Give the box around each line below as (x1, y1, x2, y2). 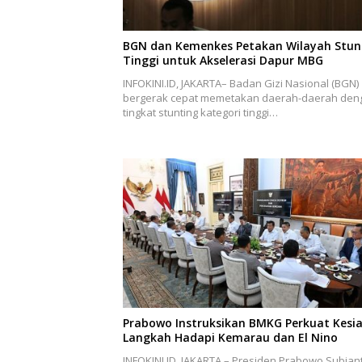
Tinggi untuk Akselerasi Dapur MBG (123, 52, 323, 68)
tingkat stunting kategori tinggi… (123, 104, 278, 120)
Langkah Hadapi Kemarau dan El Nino (123, 330, 338, 346)
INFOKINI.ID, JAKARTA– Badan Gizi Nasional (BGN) (123, 75, 359, 90)
